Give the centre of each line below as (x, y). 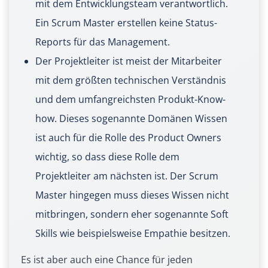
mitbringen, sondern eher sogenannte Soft (132, 214)
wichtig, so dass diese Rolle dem (107, 157)
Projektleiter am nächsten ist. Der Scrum (127, 176)
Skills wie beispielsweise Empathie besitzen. (133, 234)
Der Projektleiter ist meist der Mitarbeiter (129, 61)
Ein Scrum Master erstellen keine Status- (126, 23)
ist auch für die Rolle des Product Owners (128, 138)
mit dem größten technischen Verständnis (131, 80)
